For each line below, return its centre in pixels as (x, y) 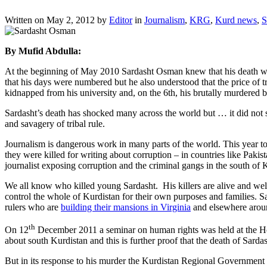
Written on (26, 20)
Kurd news (236, 20)
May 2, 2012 (71, 20)
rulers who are (33, 207)
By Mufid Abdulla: (43, 51)
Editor (121, 20)
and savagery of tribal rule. (55, 123)
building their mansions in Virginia (126, 207)
